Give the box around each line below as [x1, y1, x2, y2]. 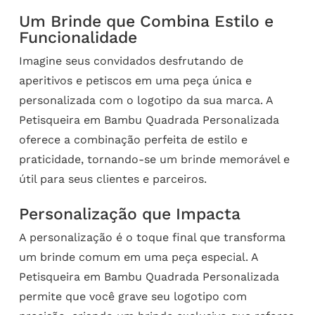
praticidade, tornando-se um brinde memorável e [18, 153, 290, 167]
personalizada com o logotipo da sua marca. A [18, 94, 273, 108]
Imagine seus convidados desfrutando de [18, 54, 243, 68]
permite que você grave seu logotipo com [18, 290, 247, 304]
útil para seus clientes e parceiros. [18, 172, 207, 186]
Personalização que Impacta [18, 205, 240, 224]
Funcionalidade [18, 28, 137, 48]
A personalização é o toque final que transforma [18, 231, 285, 245]
